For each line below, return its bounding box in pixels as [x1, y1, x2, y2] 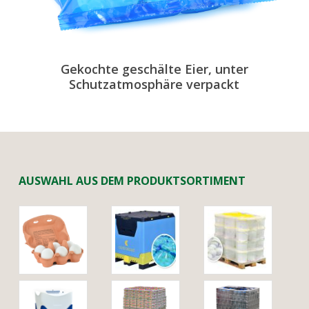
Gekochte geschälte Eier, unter [60, 61, 248, 78]
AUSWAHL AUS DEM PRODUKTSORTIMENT [18, 172, 246, 188]
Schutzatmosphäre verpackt [69, 76, 240, 93]
